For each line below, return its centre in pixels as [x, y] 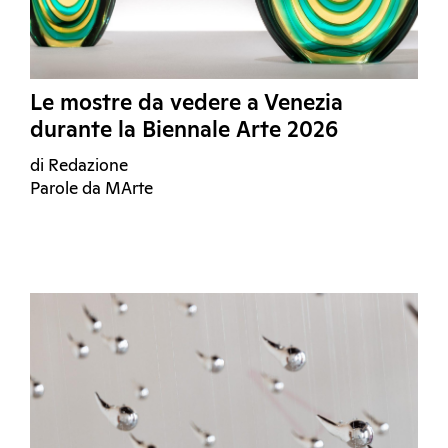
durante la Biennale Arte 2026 [184, 131]
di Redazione [79, 167]
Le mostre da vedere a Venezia [186, 104]
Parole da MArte [91, 190]
